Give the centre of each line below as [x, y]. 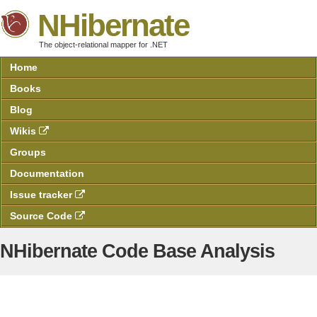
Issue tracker [42, 195]
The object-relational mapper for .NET [103, 45]
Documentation [47, 173]
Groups [28, 152]
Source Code [42, 216]
